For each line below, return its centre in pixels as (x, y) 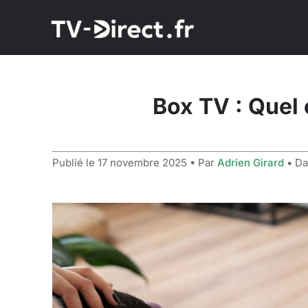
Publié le (75, 163)
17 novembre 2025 (142, 163)
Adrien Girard (251, 163)
